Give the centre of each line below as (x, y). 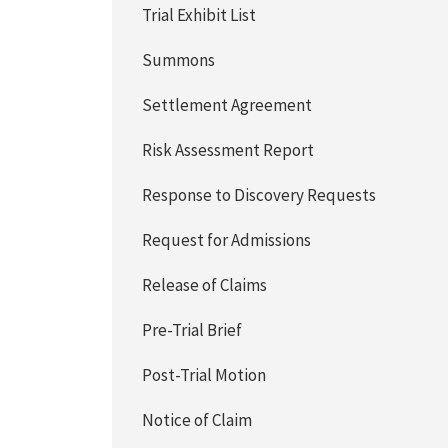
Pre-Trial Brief (192, 330)
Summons (179, 60)
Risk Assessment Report (228, 150)
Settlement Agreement (227, 105)
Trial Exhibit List (199, 15)
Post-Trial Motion (204, 375)
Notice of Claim (197, 420)
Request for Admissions (227, 240)
